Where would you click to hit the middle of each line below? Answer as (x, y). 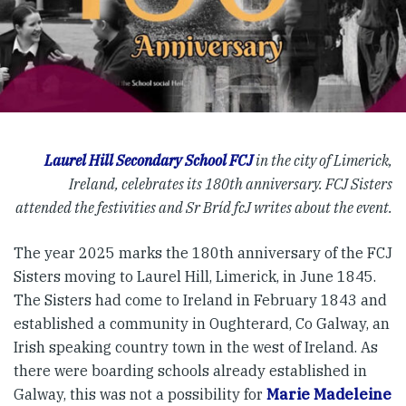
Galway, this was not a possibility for (140, 394)
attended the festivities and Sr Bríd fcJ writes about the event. (204, 208)
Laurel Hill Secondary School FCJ (149, 160)
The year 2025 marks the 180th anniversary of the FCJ (203, 253)
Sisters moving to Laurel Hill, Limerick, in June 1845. (195, 276)
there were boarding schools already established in (190, 371)
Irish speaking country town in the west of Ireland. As (196, 347)
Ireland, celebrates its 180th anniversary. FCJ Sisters (231, 184)
